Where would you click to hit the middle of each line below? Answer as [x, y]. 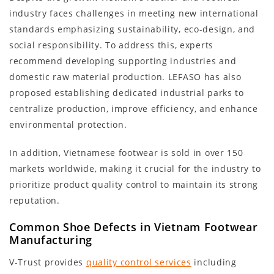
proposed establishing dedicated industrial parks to [127, 92]
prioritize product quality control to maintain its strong [134, 184]
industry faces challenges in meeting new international [134, 13]
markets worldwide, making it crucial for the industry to [135, 168]
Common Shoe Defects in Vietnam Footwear [134, 227]
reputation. [35, 200]
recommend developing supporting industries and [123, 61]
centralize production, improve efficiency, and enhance [134, 108]
